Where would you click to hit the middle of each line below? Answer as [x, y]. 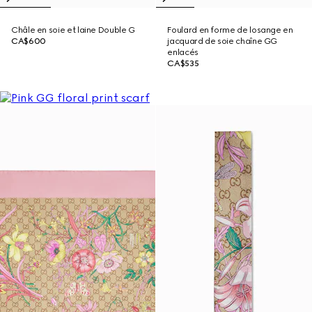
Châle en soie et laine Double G [73, 30]
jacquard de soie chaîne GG [223, 41]
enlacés [183, 52]
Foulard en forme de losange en [230, 30]
